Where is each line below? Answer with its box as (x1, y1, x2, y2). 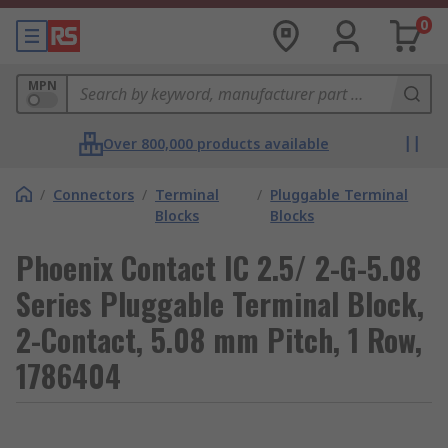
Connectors (53, 185, 134, 204)
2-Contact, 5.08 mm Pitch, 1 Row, (16, 317, 422, 362)
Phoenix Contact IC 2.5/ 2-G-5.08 (16, 245, 421, 290)
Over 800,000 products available (103, 134, 329, 153)
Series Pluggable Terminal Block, (16, 281, 424, 326)
